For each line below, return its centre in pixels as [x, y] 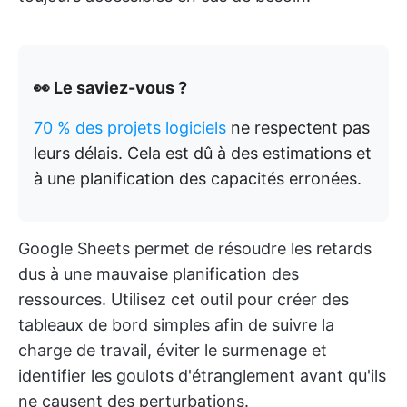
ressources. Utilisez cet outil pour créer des [184, 299]
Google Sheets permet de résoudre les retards [195, 248]
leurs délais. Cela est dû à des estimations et [203, 153]
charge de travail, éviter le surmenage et [173, 350]
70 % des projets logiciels [130, 128]
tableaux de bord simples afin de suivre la [176, 325]
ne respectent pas [298, 128]
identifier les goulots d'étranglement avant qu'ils [202, 376]
